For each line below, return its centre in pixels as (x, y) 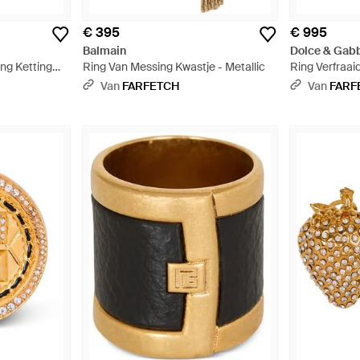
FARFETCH (150, 86)
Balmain (104, 51)
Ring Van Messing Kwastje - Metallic (174, 67)
